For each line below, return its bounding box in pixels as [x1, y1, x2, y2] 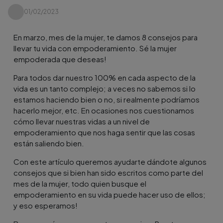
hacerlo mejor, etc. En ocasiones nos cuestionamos [13, 105, 195, 115]
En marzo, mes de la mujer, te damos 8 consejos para [13, 32, 198, 42]
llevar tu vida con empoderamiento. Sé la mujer [13, 43, 177, 53]
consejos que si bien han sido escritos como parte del [13, 167, 204, 177]
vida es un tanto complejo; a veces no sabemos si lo [13, 83, 196, 93]
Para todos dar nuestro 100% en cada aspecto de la [13, 72, 196, 82]
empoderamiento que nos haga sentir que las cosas [13, 127, 196, 137]
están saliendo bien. [13, 138, 85, 148]
